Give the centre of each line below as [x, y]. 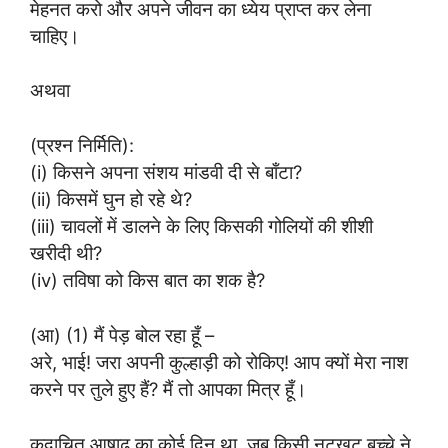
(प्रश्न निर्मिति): [82, 145]
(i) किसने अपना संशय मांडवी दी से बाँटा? [166, 172]
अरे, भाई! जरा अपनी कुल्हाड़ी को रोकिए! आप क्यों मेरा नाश [219, 361]
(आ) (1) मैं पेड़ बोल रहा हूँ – [122, 334]
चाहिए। [55, 35]
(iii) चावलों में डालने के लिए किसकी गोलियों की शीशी [201, 226]
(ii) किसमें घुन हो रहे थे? [111, 199]
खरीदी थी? [66, 253]
